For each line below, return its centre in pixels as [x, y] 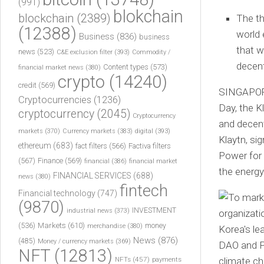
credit [27, 85]
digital [144, 131]
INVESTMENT [154, 210]
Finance [50, 161]
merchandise [106, 226]
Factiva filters [150, 146]
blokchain [148, 16]
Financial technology [57, 193]
